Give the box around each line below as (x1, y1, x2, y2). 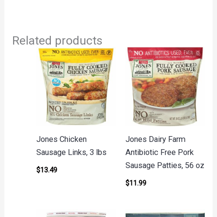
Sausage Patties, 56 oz (125, 161, 204, 170)
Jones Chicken (36, 135, 87, 144)
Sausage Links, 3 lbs (36, 148, 107, 157)
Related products (12, 33, 103, 48)
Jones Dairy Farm (125, 135, 186, 144)
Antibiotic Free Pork (125, 148, 194, 157)
